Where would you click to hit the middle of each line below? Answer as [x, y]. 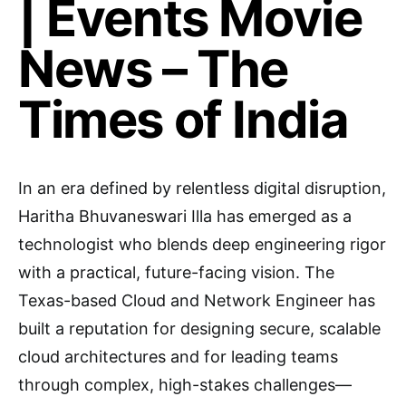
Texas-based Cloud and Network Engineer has [197, 300]
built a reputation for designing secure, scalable [199, 329]
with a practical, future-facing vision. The [176, 272]
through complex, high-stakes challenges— [185, 385]
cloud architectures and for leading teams [178, 357]
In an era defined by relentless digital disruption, [202, 188]
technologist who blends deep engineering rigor [202, 244]
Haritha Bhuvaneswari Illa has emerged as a [185, 216]
